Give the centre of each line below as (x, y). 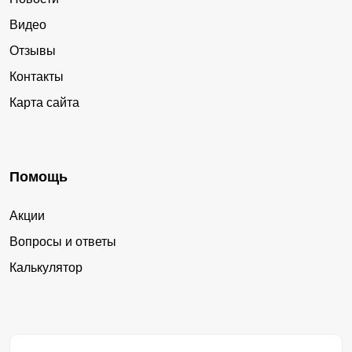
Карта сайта (44, 103)
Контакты (37, 77)
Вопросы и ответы (63, 242)
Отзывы (33, 51)
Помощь (38, 177)
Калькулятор (46, 268)
